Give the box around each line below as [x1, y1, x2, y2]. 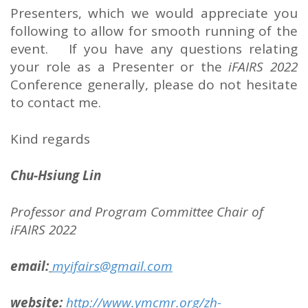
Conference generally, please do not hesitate [10, 76, 298, 94]
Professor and [10, 203, 95, 221]
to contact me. [10, 93, 101, 112]
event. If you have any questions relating [10, 40, 298, 58]
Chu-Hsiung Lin [10, 166, 101, 185]
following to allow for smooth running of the [10, 22, 298, 41]
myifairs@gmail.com [52, 257, 173, 276]
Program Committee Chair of [95, 203, 263, 221]
